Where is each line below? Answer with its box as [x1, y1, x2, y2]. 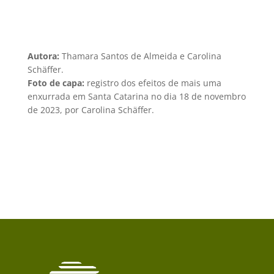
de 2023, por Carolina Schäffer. [27, 103, 154, 116]
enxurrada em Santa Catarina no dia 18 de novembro [27, 90, 246, 102]
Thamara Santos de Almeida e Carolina [61, 50, 221, 62]
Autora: [27, 50, 62, 62]
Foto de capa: [27, 76, 84, 89]
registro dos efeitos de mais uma [86, 76, 221, 89]
